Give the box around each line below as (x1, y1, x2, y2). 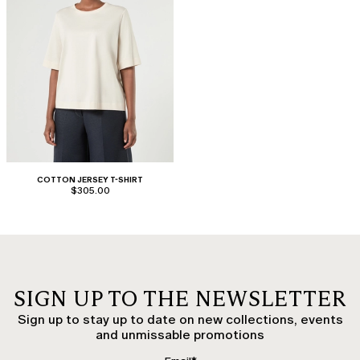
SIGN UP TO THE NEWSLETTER (13, 285, 347, 312)
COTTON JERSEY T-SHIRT (37, 174, 143, 185)
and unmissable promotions (96, 326, 264, 342)
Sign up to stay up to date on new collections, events (17, 311, 343, 327)
